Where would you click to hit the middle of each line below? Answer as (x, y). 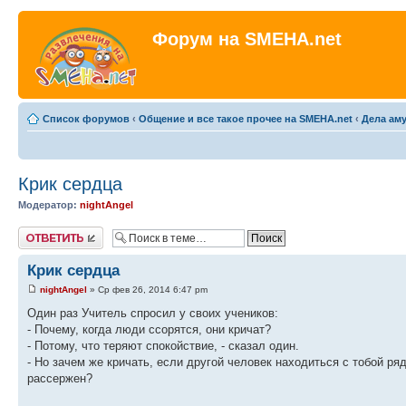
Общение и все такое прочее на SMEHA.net (246, 119)
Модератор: (48, 205)
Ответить (40, 232)
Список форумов (86, 119)
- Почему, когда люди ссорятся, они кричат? (149, 329)
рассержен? (60, 378)
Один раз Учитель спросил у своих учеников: (153, 313)
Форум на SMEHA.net (247, 39)
